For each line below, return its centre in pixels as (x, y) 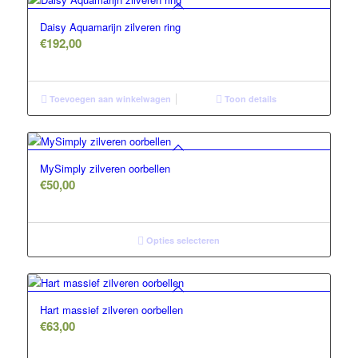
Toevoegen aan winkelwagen (109, 99)
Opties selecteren (182, 241)
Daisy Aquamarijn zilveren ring (110, 27)
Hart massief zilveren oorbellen (111, 310)
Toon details (250, 99)
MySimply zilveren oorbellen (105, 169)
